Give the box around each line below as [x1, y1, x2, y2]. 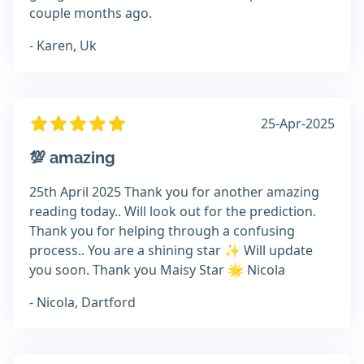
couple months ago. [29, 4, 152, 23]
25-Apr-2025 [261, 115, 335, 133]
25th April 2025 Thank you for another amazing [29, 183, 319, 201]
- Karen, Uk [29, 37, 97, 55]
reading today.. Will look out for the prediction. [29, 202, 316, 221]
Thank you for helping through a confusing [29, 222, 295, 240]
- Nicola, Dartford [29, 293, 136, 312]
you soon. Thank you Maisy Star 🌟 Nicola [29, 261, 285, 279]
